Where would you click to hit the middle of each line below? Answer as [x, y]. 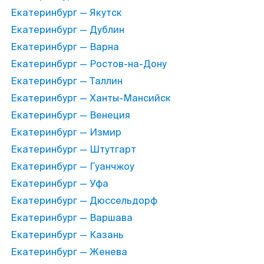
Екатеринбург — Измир [66, 132]
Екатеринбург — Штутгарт [73, 149]
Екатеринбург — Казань [67, 235]
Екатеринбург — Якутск [66, 13]
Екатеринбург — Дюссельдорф [84, 201]
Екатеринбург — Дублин [67, 30]
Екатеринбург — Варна [65, 47]
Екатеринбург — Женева [69, 252]
